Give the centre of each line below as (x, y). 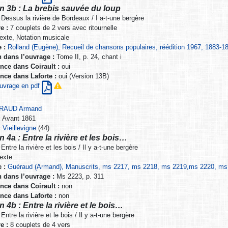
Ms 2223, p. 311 (79, 177)
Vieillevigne (20, 128)
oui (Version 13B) (82, 76)
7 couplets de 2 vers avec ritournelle (62, 28)
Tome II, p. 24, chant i (88, 57)
